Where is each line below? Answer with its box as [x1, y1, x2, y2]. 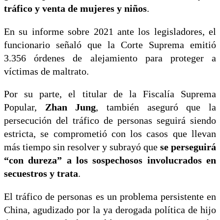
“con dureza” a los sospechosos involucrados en [4, 155, 216, 166]
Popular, [4, 102, 45, 113]
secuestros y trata [4, 168, 78, 179]
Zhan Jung [45, 102, 96, 113]
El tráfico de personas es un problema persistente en [4, 192, 216, 202]
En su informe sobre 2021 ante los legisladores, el [4, 26, 216, 37]
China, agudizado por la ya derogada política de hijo [4, 205, 216, 215]
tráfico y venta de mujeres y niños [4, 3, 147, 14]
